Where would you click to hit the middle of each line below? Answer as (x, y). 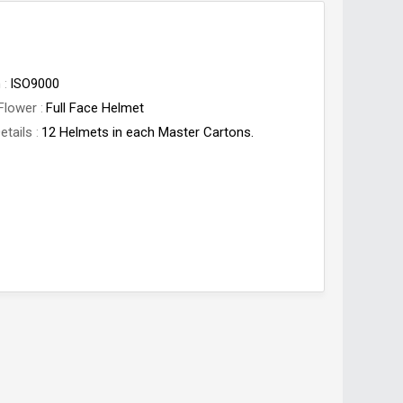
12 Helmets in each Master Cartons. (148, 132)
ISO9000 (35, 84)
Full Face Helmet (95, 108)
